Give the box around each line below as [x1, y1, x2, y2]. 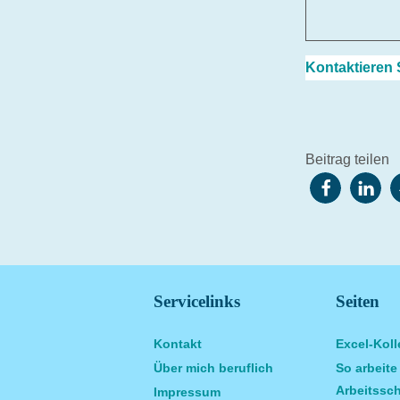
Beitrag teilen [305, 152, 389, 167]
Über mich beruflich [154, 361, 273, 375]
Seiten [336, 292, 379, 311]
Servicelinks [154, 292, 240, 311]
